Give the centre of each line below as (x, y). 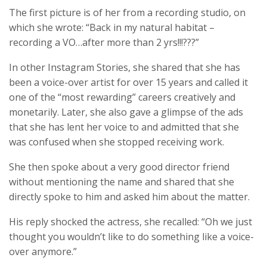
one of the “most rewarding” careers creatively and (122, 97)
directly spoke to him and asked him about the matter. (129, 197)
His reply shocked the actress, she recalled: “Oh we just (131, 222)
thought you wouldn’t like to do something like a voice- (131, 237)
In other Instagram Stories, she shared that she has (125, 68)
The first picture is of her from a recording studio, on (127, 13)
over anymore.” (43, 252)
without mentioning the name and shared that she (122, 182)
